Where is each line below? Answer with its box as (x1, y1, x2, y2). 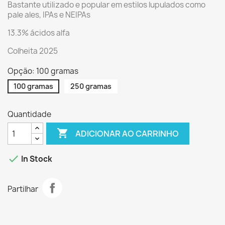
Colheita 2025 (8, 46, 58, 56)
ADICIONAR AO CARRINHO (75, 128, 179, 139)
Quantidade (8, 109, 51, 120)
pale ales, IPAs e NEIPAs (8, 10, 90, 20)
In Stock (20, 154, 52, 165)
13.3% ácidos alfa (8, 28, 70, 38)
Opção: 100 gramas (8, 66, 78, 76)
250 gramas (70, 81, 111, 91)
